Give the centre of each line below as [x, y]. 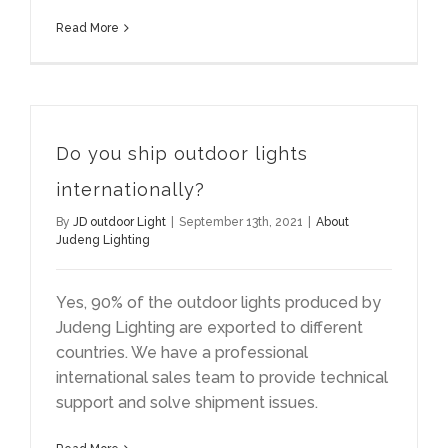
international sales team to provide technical [222, 378]
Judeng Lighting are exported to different [209, 328]
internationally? [130, 190]
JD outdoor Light [119, 222]
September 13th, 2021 [241, 222]
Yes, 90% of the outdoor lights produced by [218, 303]
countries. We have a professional [182, 353]
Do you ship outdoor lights [182, 154]
